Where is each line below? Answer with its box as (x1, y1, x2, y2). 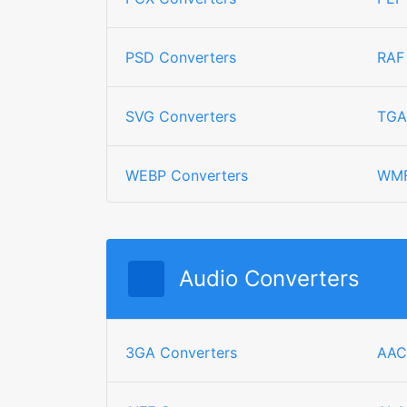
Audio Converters (179, 265, 360, 292)
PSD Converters (125, 48, 236, 66)
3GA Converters (125, 343, 237, 362)
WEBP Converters (125, 166, 248, 184)
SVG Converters (125, 107, 236, 125)
